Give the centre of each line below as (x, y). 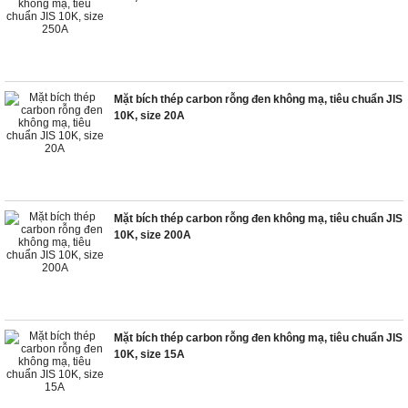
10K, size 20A (149, 116)
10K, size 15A (149, 354)
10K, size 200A (153, 235)
